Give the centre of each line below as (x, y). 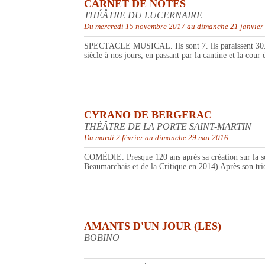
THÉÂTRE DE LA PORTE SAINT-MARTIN (168, 127)
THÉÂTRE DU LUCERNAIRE (143, 15)
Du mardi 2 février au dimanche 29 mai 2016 (156, 138)
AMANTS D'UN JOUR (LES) (153, 226)
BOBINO (102, 238)
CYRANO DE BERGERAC (148, 115)
